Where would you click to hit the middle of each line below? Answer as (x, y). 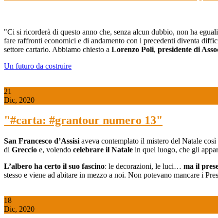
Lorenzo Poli (132, 49)
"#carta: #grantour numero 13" (83, 120)
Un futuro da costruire (38, 66)
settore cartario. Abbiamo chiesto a (57, 49)
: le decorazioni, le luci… (143, 166)
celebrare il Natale (103, 150)
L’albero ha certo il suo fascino (54, 166)
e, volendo (55, 150)
